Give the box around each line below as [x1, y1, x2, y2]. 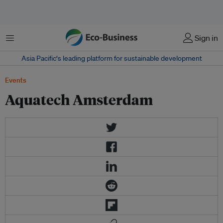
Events [5, 76, 26, 85]
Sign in [195, 33, 218, 43]
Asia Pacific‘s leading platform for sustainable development [21, 54, 202, 63]
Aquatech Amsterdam [5, 90, 153, 109]
